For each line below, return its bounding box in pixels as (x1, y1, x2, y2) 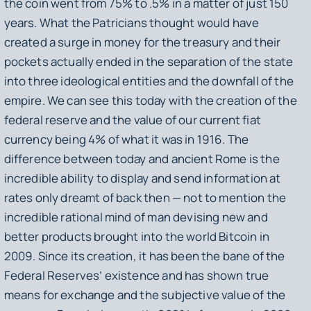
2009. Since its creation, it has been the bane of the (3, 247, 285, 264)
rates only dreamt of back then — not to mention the (3, 189, 287, 205)
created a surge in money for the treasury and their (3, 33, 281, 50)
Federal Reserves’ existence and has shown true (3, 267, 269, 283)
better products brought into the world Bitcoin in (3, 228, 269, 244)
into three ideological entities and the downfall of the (3, 72, 294, 89)
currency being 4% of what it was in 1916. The (3, 131, 249, 147)
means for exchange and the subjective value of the (3, 286, 286, 303)
